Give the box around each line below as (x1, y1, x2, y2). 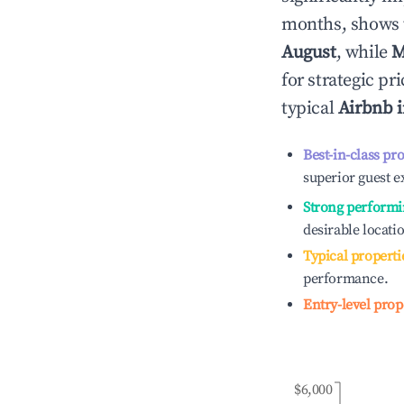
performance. (303, 270, 389, 288)
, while (335, 41, 392, 64)
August (281, 41, 336, 64)
